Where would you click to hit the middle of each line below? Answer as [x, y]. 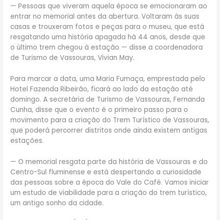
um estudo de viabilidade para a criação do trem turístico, [109, 193]
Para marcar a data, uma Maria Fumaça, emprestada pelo [108, 79]
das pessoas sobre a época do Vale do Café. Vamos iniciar [110, 183]
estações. [27, 141]
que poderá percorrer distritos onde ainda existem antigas [109, 131]
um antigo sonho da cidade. [57, 203]
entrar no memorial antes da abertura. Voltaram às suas [105, 17]
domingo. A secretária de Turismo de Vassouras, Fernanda [108, 100]
